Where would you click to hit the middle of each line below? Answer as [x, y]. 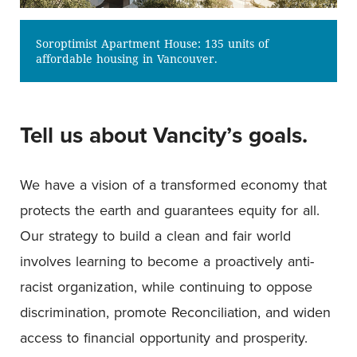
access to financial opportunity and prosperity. [164, 337]
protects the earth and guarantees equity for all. [170, 210]
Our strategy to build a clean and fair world [155, 235]
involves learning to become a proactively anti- [167, 261]
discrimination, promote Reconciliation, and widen [175, 312]
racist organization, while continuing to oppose [166, 286]
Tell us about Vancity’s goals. [164, 135]
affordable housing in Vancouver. [127, 59]
